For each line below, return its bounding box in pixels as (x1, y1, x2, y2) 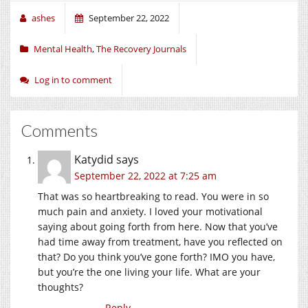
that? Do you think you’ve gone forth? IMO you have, (38, 250, 275, 263)
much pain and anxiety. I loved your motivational (38, 204, 263, 218)
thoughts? (38, 280, 83, 294)
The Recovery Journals (96, 42, 186, 55)
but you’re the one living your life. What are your (38, 265, 261, 278)
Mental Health (34, 42, 92, 55)
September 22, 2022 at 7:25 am (74, 168, 217, 182)
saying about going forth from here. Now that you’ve (38, 219, 278, 233)
